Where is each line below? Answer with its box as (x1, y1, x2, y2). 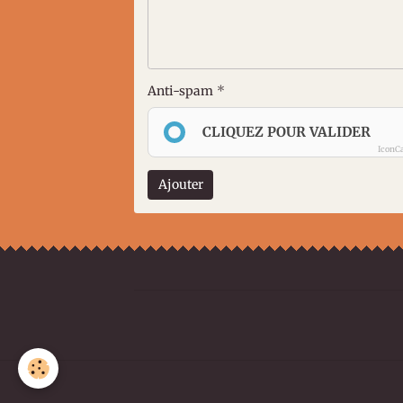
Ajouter (157, 176, 203, 193)
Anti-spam (148, 82, 214, 99)
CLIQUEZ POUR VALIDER (202, 122, 372, 140)
